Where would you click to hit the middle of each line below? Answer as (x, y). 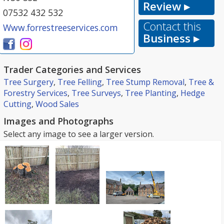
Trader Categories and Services (72, 69)
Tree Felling (80, 82)
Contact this (172, 26)
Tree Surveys (96, 93)
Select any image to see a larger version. (79, 134)
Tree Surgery (28, 82)
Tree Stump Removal (145, 82)
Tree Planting (151, 93)
